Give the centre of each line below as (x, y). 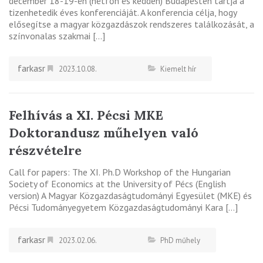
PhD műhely (180, 240)
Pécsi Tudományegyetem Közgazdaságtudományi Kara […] (123, 207)
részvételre (45, 150)
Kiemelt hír (178, 69)
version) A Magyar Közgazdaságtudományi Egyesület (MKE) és (130, 195)
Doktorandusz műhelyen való (104, 132)
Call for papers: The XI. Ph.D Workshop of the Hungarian (120, 172)
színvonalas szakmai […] (57, 36)
